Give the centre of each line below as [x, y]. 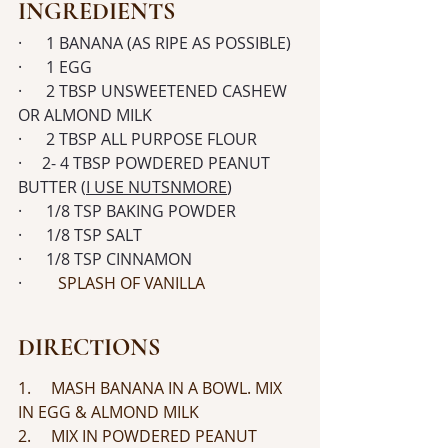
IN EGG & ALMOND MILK [108, 411]
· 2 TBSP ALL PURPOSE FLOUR [137, 138]
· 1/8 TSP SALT [80, 234]
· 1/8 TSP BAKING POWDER [127, 210]
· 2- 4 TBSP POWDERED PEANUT [146, 162]
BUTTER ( [52, 186]
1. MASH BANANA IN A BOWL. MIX [152, 387]
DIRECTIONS [89, 347]
